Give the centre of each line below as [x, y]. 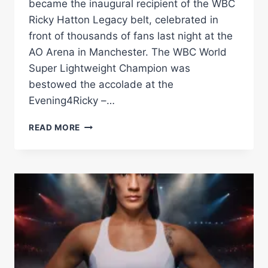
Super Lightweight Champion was [109, 68]
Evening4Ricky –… [72, 100]
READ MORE [55, 127]
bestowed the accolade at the [101, 84]
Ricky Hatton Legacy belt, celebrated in [124, 19]
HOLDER [98, 174]
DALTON [98, 124]
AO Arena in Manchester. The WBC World [128, 52]
